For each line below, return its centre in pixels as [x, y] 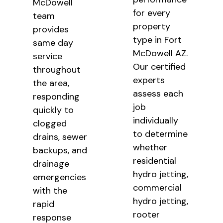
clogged [50, 124]
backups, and [60, 151]
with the [50, 191]
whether [150, 148]
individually [156, 121]
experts [149, 80]
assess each [158, 94]
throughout [56, 70]
